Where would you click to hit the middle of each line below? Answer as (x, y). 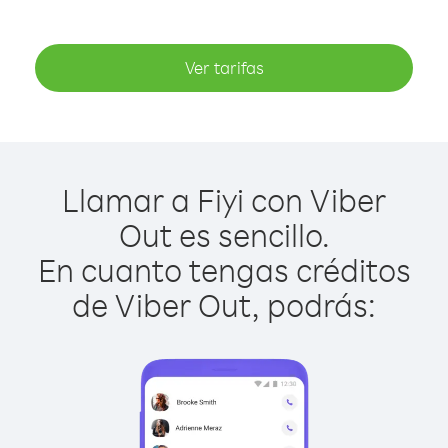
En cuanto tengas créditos (224, 269)
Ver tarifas (224, 67)
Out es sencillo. (224, 234)
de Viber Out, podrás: (224, 304)
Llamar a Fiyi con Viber (224, 199)
